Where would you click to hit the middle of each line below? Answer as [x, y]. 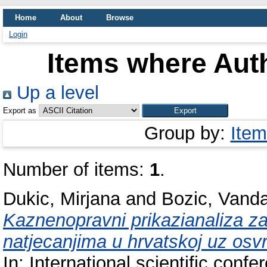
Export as [20, 111]
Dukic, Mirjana [62, 198]
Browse [120, 18]
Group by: [187, 133]
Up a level [55, 93]
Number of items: [76, 170]
